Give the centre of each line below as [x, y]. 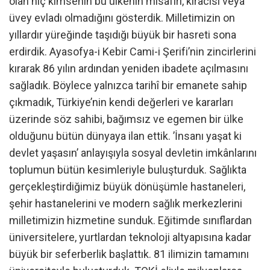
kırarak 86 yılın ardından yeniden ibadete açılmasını [129, 68]
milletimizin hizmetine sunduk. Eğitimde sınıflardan [130, 220]
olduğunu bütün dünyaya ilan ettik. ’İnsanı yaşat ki [125, 136]
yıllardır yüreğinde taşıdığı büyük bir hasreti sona [123, 34]
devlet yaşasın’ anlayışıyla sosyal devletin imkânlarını [133, 152]
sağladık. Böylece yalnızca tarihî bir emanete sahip [128, 85]
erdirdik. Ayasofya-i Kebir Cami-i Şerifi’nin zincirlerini [133, 51]
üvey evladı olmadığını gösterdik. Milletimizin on [122, 17]
